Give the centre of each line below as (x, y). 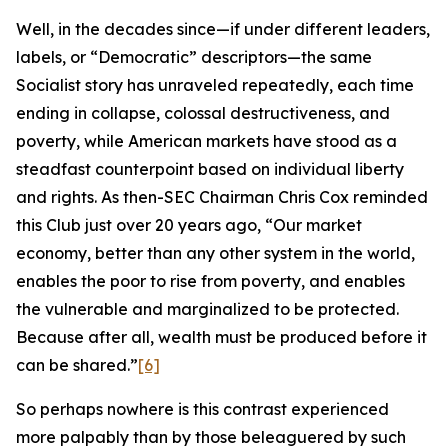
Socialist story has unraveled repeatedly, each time (215, 85)
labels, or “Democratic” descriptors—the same (194, 57)
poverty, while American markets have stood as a (206, 141)
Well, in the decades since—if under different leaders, (223, 29)
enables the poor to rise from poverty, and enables (210, 281)
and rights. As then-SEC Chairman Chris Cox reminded (222, 197)
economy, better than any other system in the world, (215, 253)
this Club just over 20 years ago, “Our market (189, 225)
